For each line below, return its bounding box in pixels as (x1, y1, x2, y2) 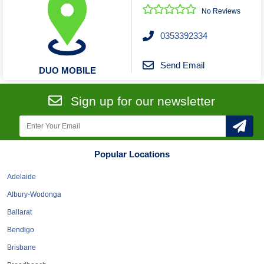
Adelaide (7, 173, 36, 181)
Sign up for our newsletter (71, 94, 215, 108)
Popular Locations (94, 149, 170, 160)
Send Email (160, 60, 204, 71)
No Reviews (202, 6, 241, 15)
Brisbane (7, 243, 36, 252)
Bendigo (7, 226, 34, 235)
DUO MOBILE (39, 65, 97, 75)
